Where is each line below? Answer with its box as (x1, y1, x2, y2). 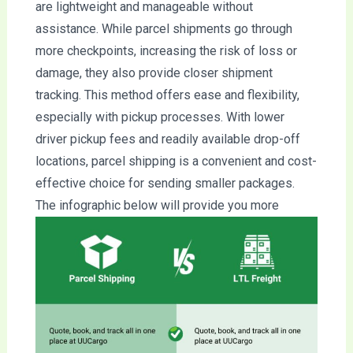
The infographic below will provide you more (35, 197, 279, 213)
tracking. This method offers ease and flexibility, (35, 87, 299, 102)
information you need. (35, 219, 154, 235)
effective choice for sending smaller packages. (35, 175, 295, 191)
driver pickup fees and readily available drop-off (35, 131, 300, 147)
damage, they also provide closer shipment (35, 65, 273, 80)
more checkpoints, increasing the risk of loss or (35, 43, 297, 58)
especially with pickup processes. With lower (35, 109, 284, 124)
